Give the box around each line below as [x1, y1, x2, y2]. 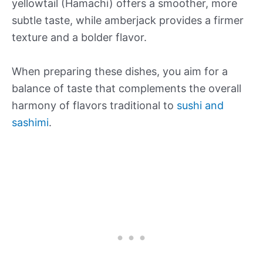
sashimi [12, 116, 49, 129]
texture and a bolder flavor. [12, 31, 147, 44]
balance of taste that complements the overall [12, 82, 241, 95]
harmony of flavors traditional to [12, 99, 177, 112]
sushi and [177, 99, 224, 112]
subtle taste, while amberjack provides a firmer [12, 14, 244, 27]
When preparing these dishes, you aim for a [12, 65, 228, 78]
